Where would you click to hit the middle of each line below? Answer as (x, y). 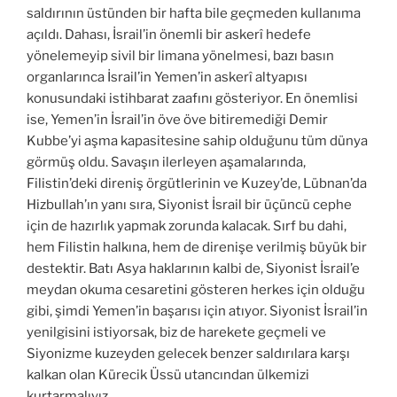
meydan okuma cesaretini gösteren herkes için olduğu (196, 290)
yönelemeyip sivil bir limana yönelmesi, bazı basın (180, 56)
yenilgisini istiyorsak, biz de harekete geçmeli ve (176, 333)
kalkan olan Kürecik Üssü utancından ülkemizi (168, 375)
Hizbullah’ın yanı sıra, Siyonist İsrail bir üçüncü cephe (189, 205)
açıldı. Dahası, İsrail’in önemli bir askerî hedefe (169, 35)
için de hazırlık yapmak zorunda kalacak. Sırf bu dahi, (187, 226)
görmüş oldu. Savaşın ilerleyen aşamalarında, (166, 163)
